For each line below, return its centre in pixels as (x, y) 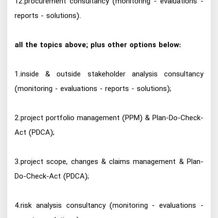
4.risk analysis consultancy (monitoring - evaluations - (109, 206)
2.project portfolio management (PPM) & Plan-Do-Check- (109, 118)
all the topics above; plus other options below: (98, 45)
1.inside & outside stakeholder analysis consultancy (109, 74)
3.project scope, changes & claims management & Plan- (109, 162)
